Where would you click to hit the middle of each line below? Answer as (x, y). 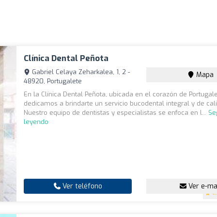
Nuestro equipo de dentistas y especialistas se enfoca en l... (116, 113)
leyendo (36, 122)
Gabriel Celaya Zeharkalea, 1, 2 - (80, 72)
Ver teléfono (81, 186)
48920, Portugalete (53, 81)
